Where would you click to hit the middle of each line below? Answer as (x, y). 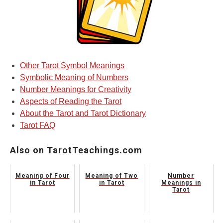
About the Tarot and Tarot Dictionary (83, 113)
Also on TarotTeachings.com (76, 150)
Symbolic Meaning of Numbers (74, 78)
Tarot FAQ (38, 125)
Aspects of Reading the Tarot (71, 102)
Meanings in (181, 183)
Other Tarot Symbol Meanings (72, 66)
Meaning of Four (42, 176)
